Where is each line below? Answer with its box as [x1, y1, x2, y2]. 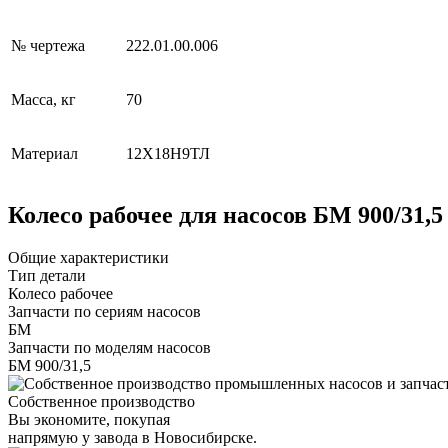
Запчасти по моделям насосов [8, 338, 211, 356]
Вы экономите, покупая [8, 410, 170, 428]
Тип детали [8, 266, 86, 284]
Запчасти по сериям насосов [8, 302, 201, 320]
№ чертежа [11, 36, 85, 54]
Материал [11, 144, 78, 162]
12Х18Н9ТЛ [126, 144, 210, 162]
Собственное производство [8, 392, 195, 410]
